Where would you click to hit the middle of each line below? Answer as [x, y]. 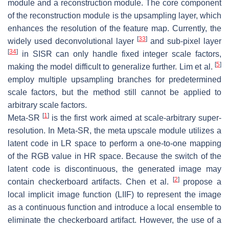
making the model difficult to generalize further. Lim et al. [111, 66]
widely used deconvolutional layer [72, 41]
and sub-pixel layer [184, 41]
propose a [200, 181]
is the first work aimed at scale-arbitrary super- [135, 118]
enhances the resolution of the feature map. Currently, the [114, 28]
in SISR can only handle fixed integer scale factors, [120, 54]
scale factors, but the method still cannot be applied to [114, 92]
